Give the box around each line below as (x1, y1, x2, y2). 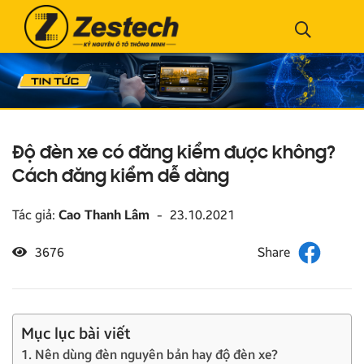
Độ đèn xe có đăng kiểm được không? (12, 144, 336, 163)
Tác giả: (12, 206, 58, 223)
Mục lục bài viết (21, 323, 131, 343)
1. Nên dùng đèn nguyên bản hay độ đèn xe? (21, 346, 278, 362)
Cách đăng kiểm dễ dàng (12, 167, 229, 187)
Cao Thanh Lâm (58, 206, 149, 223)
